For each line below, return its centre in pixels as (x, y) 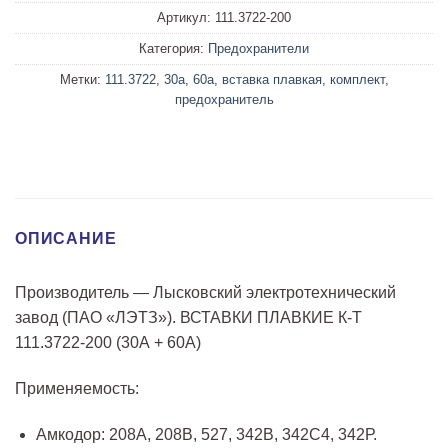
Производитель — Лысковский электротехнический (205, 292)
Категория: (173, 49)
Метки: (82, 80)
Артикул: (186, 18)
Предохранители (258, 49)
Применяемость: (77, 388)
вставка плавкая (271, 80)
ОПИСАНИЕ (66, 238)
